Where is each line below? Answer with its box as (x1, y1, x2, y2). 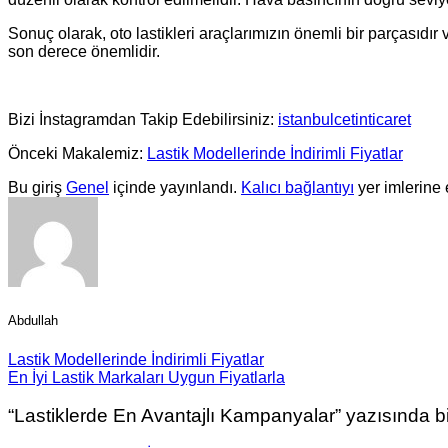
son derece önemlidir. (8, 43, 160, 61)
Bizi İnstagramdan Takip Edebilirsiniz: (8, 111, 278, 129)
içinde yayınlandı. (109, 179, 241, 197)
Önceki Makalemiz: (8, 145, 147, 163)
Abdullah (8, 313, 58, 329)
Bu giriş (8, 179, 66, 197)
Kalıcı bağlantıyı (241, 179, 354, 197)
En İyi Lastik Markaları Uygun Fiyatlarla (8, 368, 285, 386)
